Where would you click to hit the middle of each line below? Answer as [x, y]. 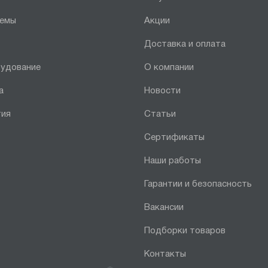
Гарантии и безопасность [198, 184]
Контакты [165, 254]
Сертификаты [175, 138]
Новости [163, 91]
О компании [169, 68]
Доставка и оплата [185, 44]
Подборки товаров [185, 231]
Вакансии [164, 208]
